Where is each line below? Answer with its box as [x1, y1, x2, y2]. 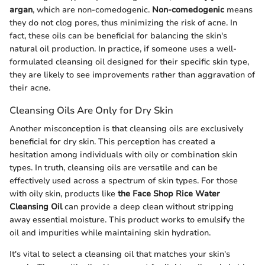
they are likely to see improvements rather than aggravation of [9, 69, 255, 80]
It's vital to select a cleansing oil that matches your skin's [9, 248, 230, 260]
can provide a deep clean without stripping [62, 201, 234, 213]
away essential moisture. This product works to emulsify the [9, 214, 245, 226]
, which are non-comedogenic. [33, 4, 152, 15]
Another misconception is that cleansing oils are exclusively [9, 123, 243, 135]
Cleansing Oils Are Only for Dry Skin [9, 103, 173, 117]
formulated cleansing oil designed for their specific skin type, [9, 56, 249, 67]
